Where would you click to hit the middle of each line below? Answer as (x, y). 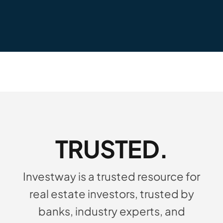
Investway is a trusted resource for (111, 176)
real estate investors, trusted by (111, 194)
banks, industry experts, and (111, 211)
